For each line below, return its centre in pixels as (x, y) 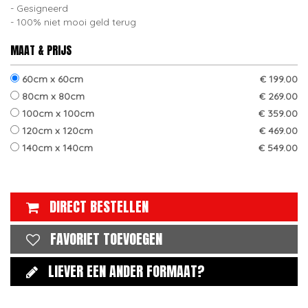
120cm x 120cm (56, 131)
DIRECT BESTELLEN (99, 207)
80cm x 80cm (52, 96)
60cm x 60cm (51, 79)
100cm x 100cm (57, 113)
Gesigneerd (42, 8)
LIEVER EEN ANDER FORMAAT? (126, 271)
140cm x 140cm (56, 148)
